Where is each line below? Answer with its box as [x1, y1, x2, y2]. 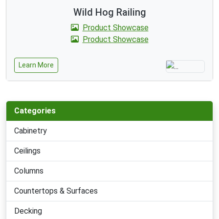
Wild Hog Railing [73, 6, 146, 18]
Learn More [19, 61, 54, 69]
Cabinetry [14, 126, 47, 135]
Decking [14, 206, 42, 216]
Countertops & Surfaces [14, 186, 98, 196]
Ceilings [14, 146, 41, 155]
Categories [14, 106, 56, 115]
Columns [14, 166, 44, 175]
